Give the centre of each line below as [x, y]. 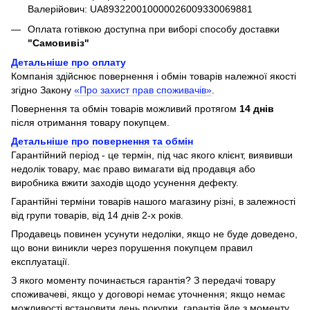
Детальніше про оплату [69, 62]
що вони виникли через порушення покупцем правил [132, 247]
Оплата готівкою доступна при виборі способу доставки [154, 29]
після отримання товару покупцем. [90, 122]
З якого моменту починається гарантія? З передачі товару [143, 280]
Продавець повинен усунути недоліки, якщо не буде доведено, [154, 234]
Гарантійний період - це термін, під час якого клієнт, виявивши [152, 155]
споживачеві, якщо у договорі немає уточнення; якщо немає [148, 294]
